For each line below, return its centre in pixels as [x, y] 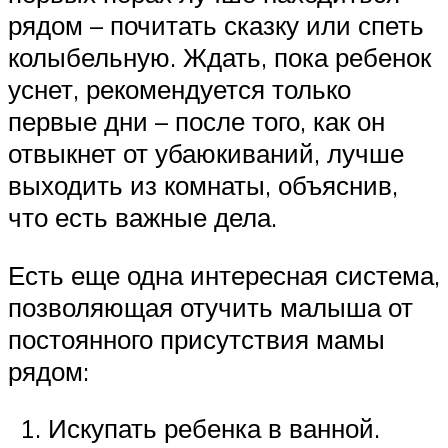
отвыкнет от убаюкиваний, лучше [206, 153]
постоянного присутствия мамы [196, 338]
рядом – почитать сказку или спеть [216, 25]
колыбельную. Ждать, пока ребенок [219, 57]
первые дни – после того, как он [196, 121]
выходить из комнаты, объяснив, [203, 185]
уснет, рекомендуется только [179, 89]
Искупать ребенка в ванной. [214, 428]
